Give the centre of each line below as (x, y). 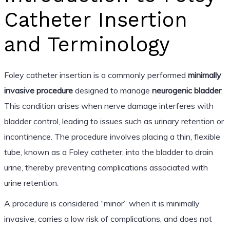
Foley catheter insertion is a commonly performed (96, 75)
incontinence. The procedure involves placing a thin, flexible (112, 136)
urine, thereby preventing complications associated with (106, 167)
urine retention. (31, 183)
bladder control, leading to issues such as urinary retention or (114, 121)
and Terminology (87, 44)
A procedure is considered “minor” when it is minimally (102, 203)
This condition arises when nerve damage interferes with (109, 106)
